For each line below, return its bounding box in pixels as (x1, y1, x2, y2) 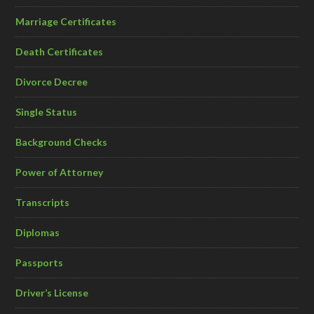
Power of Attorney (15, 166, 104, 179)
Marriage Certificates (15, 15, 117, 28)
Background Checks (15, 136, 108, 149)
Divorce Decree (15, 76, 88, 88)
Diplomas (15, 226, 60, 239)
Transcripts (15, 196, 70, 209)
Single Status (15, 106, 78, 118)
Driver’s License (15, 287, 89, 299)
